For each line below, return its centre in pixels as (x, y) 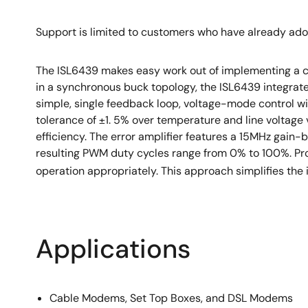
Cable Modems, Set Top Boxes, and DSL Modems (171, 298)
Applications (113, 249)
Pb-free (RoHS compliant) (118, 20)
